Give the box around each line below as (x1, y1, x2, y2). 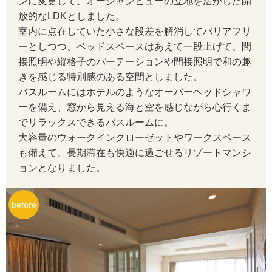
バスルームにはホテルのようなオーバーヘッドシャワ (18, 87, 251, 98)
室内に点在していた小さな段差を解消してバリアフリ (18, 26, 251, 37)
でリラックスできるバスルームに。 (18, 117, 174, 128)
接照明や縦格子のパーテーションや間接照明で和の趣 (18, 56, 251, 67)
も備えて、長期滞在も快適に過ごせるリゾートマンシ (18, 148, 251, 158)
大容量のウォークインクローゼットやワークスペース (18, 132, 251, 143)
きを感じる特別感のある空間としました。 (18, 72, 203, 83)
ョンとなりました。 (18, 163, 106, 174)
